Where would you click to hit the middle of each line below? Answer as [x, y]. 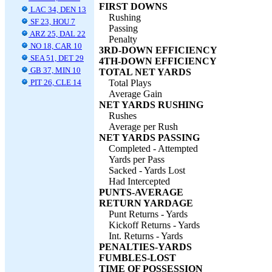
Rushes [123, 116]
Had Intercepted [139, 181]
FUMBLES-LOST [138, 258]
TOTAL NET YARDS [145, 72]
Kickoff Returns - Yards [154, 225]
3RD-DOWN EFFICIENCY [158, 50]
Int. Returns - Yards [146, 236]
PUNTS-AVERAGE [141, 192]
